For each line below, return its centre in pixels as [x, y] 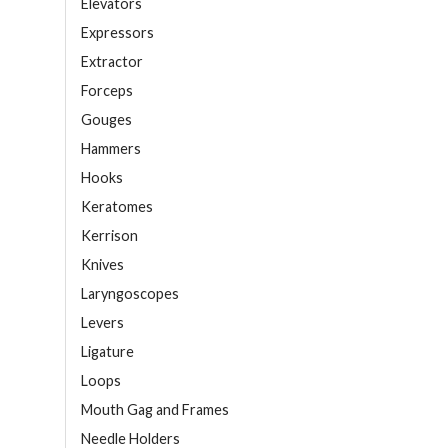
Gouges [106, 120]
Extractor [112, 62]
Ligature [107, 352]
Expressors [117, 33]
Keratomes [117, 207]
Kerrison [109, 236]
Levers [102, 323]
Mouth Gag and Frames [155, 410]
